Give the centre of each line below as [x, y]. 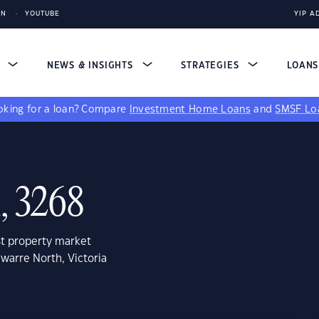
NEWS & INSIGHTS [91, 66]
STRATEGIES [212, 66]
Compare [105, 110]
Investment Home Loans [190, 110]
